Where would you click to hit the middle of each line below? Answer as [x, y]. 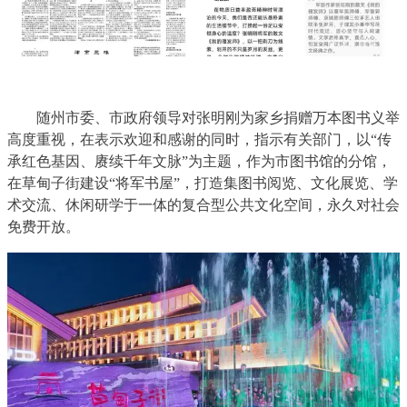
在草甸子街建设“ [61, 184]
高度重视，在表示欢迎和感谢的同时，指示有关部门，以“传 [199, 140]
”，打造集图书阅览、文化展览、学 [286, 184]
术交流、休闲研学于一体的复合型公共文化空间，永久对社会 [203, 205]
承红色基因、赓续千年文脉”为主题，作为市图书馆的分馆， [199, 162]
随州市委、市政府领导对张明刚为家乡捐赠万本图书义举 [218, 118]
